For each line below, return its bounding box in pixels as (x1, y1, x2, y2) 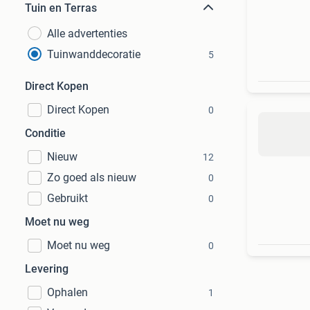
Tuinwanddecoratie (47, 48, 140, 61)
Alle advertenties (47, 27, 127, 40)
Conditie (25, 127, 66, 140)
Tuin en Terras (25, 1, 97, 15)
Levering (25, 262, 69, 275)
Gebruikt (47, 192, 88, 205)
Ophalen (47, 286, 88, 299)
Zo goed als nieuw (47, 171, 136, 184)
